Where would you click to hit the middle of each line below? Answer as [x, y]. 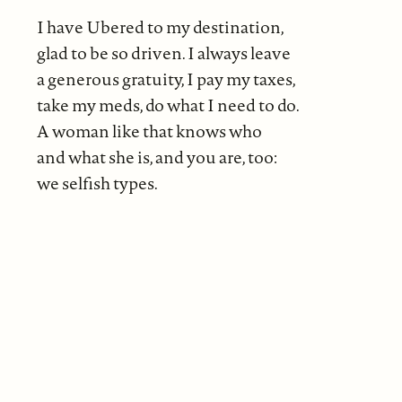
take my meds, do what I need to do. [168, 105]
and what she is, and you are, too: [157, 157]
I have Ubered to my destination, [160, 27]
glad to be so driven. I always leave [165, 53]
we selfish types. [97, 184]
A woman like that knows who [150, 131]
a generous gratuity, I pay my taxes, [166, 79]
